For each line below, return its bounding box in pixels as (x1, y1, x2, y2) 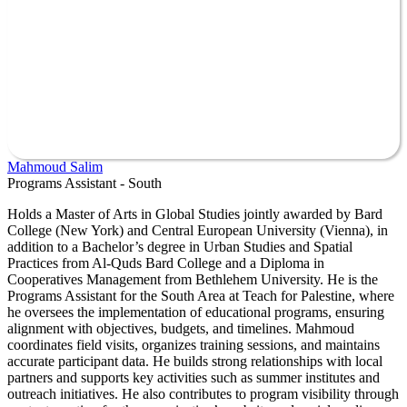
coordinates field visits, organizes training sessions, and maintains (7, 336, 380, 352)
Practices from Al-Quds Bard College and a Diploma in (7, 254, 324, 271)
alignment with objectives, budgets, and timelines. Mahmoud (7, 320, 354, 336)
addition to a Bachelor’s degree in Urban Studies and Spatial (7, 238, 352, 254)
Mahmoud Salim (7, 158, 103, 174)
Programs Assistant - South (7, 174, 162, 191)
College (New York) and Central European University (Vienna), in (7, 222, 388, 238)
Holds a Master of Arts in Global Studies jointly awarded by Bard (7, 205, 382, 222)
